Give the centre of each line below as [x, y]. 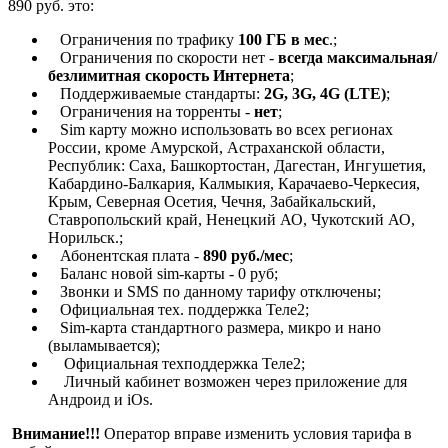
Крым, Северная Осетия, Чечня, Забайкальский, [212, 201]
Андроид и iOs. [100, 399]
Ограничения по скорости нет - [163, 57]
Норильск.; [85, 237]
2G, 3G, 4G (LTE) [325, 93]
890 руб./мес [246, 255]
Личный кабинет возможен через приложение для [227, 381]
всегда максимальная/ [357, 57]
